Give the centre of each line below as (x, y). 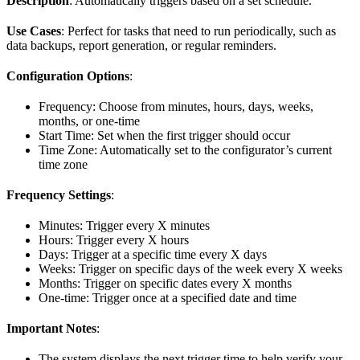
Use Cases (34, 31)
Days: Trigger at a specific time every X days (153, 255)
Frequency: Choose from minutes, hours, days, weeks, (176, 107)
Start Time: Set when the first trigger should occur (164, 136)
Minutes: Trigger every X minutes (124, 226)
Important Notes (51, 329)
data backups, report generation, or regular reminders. (141, 46)
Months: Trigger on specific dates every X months (165, 284)
